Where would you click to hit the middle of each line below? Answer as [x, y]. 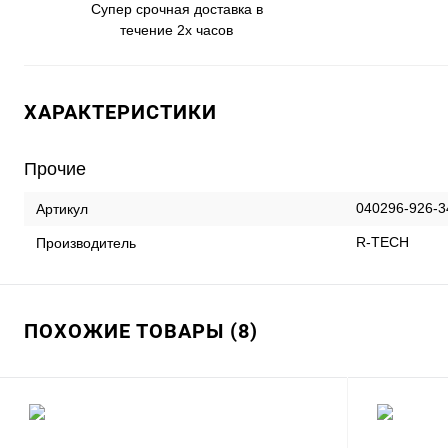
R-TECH [382, 242]
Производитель [86, 242]
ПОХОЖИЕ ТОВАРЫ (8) [141, 331]
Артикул [62, 208]
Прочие [55, 169]
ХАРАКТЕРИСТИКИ [120, 112]
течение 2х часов [176, 30]
